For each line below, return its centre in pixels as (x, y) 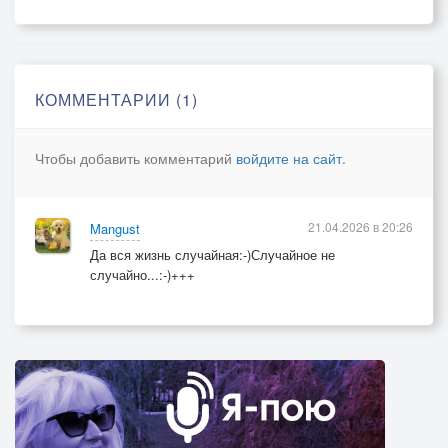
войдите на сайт (289, 158)
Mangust (115, 228)
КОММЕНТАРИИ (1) (116, 99)
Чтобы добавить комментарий (135, 158)
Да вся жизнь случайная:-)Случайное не (212, 254)
